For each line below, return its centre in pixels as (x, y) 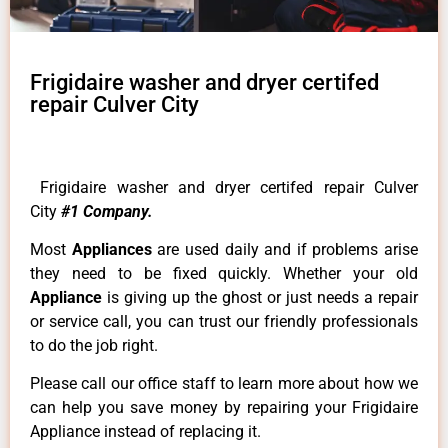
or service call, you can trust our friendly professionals (224, 322)
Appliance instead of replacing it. (145, 432)
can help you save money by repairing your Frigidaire (224, 408)
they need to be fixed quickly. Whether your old (224, 274)
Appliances (114, 250)
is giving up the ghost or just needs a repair (262, 298)
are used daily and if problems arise (287, 250)
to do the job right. (94, 346)
